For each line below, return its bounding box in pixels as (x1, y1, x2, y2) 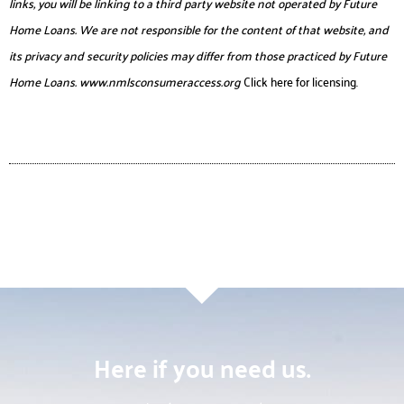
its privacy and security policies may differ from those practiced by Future (9, 43, 387, 67)
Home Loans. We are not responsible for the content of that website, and (9, 17, 389, 41)
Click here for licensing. (241, 69, 358, 93)
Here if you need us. (93, 344, 311, 390)
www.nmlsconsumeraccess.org (79, 69, 241, 93)
